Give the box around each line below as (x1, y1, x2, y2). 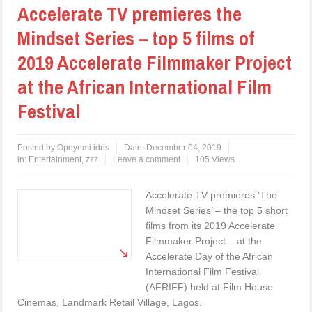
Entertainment (29, 154, 82, 164)
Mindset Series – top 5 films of (17, 24, 255, 52)
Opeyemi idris (57, 142, 110, 153)
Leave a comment (113, 154, 181, 164)
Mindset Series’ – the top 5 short (146, 204, 288, 216)
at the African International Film (17, 73, 272, 100)
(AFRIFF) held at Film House (146, 281, 274, 292)
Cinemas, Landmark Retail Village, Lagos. (17, 296, 203, 308)
